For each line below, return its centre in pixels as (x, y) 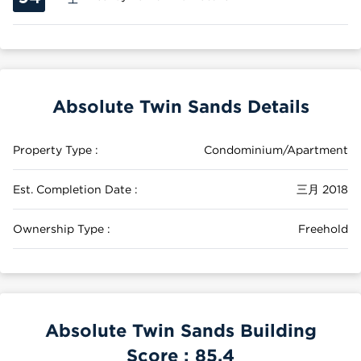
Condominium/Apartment (276, 149)
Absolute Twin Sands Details (180, 106)
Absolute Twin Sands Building (180, 330)
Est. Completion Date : (75, 189)
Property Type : (56, 149)
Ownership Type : (62, 228)
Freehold (323, 228)
